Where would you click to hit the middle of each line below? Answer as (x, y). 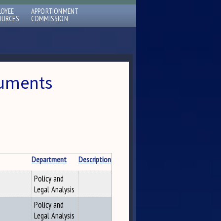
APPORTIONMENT (55, 11)
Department (49, 159)
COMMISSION (49, 18)
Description (95, 159)
